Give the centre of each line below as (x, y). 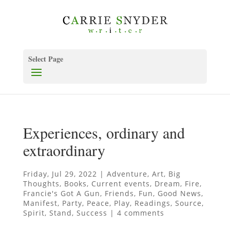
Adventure (127, 174)
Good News (179, 193)
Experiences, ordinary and (104, 132)
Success (92, 213)
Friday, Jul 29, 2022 (60, 174)
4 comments (140, 213)
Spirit (34, 213)
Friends (119, 193)
